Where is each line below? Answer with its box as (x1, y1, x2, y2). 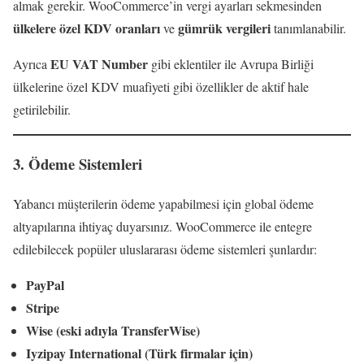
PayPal (26, 275, 64, 294)
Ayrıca (13, 55, 50, 73)
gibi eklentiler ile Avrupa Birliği (148, 55, 314, 73)
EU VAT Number (50, 54, 148, 74)
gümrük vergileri (178, 19, 271, 38)
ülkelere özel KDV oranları (13, 19, 160, 38)
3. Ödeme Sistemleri (13, 152, 142, 175)
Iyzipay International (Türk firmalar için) (26, 343, 253, 362)
